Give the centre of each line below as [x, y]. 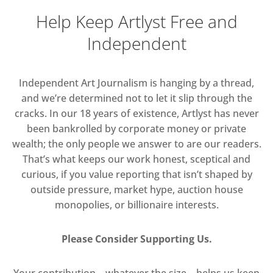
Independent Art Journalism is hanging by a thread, [136, 83]
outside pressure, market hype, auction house [136, 189]
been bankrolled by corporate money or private [136, 128]
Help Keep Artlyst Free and [136, 21]
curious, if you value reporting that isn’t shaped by [136, 174]
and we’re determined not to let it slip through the [136, 98]
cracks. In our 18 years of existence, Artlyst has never [136, 113]
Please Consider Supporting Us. [136, 239]
